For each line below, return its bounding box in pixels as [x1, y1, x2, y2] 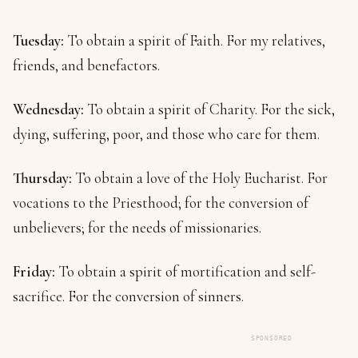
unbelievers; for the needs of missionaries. [13, 218, 261, 237]
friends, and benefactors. [13, 56, 160, 74]
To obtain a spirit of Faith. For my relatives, [64, 31, 325, 50]
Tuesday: [13, 31, 64, 50]
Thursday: [13, 169, 72, 187]
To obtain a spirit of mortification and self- [55, 262, 316, 280]
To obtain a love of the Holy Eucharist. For [72, 169, 328, 187]
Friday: [13, 262, 55, 280]
